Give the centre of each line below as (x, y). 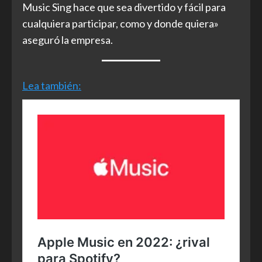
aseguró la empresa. (68, 39)
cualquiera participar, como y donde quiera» (120, 23)
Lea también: (52, 85)
